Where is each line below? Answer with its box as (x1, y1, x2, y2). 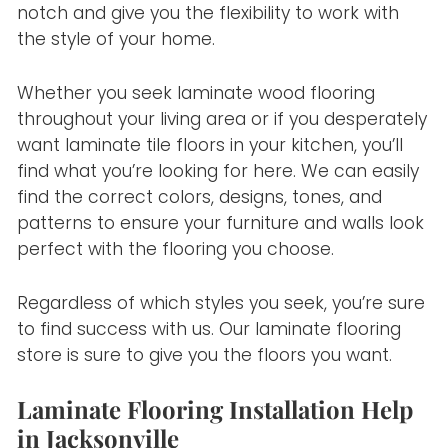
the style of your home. (17, 27, 216, 52)
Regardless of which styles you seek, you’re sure (17, 290, 426, 315)
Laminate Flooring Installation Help (17, 393, 414, 426)
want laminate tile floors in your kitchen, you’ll (17, 132, 404, 157)
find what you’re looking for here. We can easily (17, 158, 420, 183)
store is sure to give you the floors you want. (17, 342, 393, 367)
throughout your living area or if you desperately (17, 106, 428, 131)
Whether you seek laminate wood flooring (17, 80, 376, 105)
